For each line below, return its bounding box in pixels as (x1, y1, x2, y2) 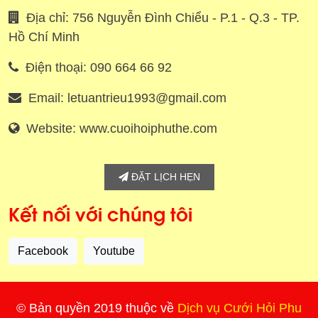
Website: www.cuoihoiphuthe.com (26, 121, 217, 136)
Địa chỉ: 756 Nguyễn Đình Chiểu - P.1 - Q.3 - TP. (26, 11, 300, 26)
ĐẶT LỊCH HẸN (128, 171, 200, 183)
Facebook (18, 245, 68, 258)
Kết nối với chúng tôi (9, 199, 192, 226)
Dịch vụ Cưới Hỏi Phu (177, 301, 302, 316)
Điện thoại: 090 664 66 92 (26, 60, 172, 75)
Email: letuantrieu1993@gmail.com (28, 91, 226, 106)
